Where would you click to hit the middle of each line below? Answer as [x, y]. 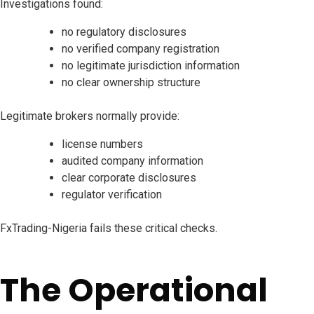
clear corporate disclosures [129, 178]
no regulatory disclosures [124, 32]
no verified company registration [141, 49]
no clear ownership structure [131, 83]
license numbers [102, 144]
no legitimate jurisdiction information [151, 66]
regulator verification [112, 195]
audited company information [132, 161]
